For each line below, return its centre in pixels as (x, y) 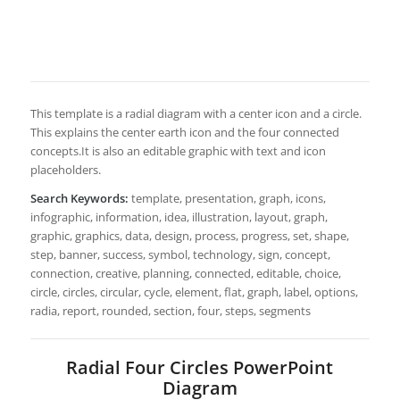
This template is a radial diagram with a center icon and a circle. (196, 113)
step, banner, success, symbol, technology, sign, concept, (180, 254)
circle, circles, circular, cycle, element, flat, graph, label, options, (194, 292)
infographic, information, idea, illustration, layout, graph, (179, 217)
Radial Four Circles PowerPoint (200, 367)
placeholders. (65, 169)
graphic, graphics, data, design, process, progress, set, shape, (189, 235)
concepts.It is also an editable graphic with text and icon (178, 150)
